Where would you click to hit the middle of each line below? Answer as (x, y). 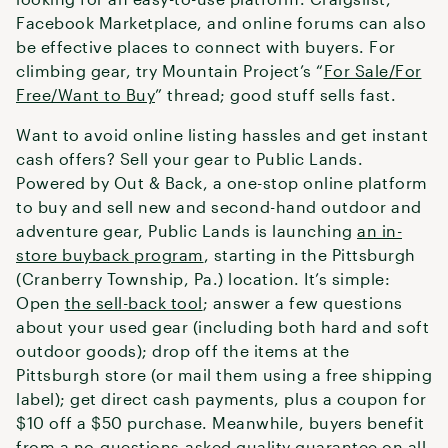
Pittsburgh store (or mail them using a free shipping (224, 374)
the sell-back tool (133, 302)
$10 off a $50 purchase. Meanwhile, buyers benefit (220, 422)
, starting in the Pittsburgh (309, 254)
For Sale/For (372, 70)
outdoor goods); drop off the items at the (183, 350)
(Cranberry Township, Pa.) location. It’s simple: (203, 278)
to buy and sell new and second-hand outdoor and (219, 206)
